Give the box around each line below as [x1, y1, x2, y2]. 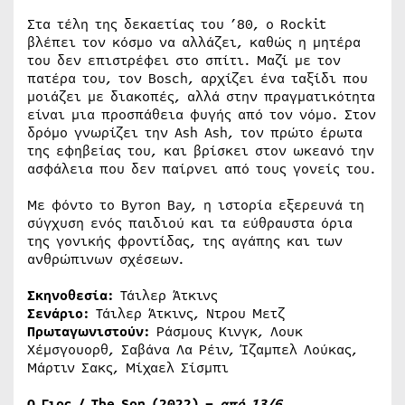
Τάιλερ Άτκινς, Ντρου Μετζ [89, 303, 285, 324]
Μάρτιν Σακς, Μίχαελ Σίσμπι [27, 357, 229, 378]
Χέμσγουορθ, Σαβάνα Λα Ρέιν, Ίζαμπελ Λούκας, [27, 339, 358, 360]
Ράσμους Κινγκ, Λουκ [150, 321, 303, 342]
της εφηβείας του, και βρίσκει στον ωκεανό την [27, 140, 374, 161]
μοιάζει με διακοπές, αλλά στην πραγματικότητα [27, 86, 375, 107]
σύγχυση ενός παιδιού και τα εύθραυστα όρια [27, 212, 353, 233]
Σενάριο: [27, 303, 89, 324]
